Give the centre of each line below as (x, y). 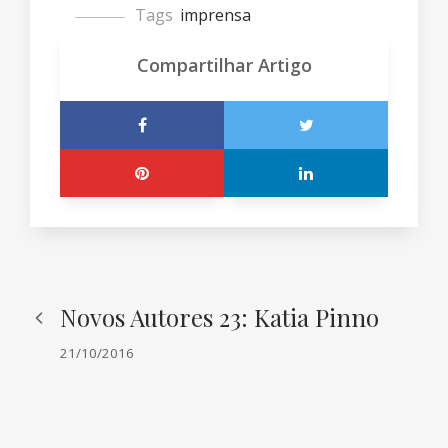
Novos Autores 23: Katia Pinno (219, 317)
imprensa (215, 15)
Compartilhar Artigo (224, 65)
